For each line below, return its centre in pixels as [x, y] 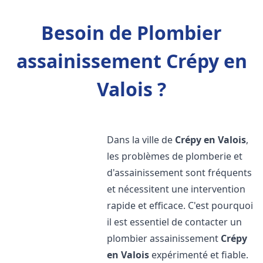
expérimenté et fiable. [199, 255]
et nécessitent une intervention [176, 189]
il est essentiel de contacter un [175, 222]
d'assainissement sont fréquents [180, 173]
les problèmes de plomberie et [175, 156]
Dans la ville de [141, 140]
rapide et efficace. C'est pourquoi [180, 205]
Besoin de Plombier [131, 33]
